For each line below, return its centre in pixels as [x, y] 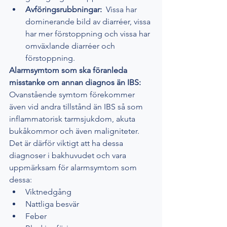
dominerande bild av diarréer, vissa [89, 22]
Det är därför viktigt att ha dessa [67, 143]
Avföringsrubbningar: [66, 10]
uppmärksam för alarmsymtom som [74, 168]
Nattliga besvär [52, 204]
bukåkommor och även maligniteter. [75, 131]
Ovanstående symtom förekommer [73, 95]
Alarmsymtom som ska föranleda [69, 70]
